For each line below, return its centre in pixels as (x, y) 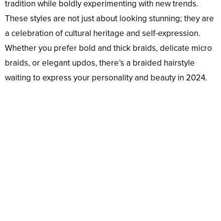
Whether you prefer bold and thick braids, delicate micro (109, 48)
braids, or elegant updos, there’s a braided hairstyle (100, 63)
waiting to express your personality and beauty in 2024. (106, 78)
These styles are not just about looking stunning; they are (110, 19)
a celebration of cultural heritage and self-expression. (103, 34)
